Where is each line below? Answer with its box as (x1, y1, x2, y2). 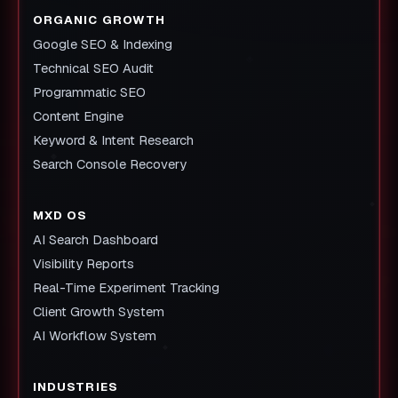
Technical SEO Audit (33, 60, 154, 77)
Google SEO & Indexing (33, 36, 172, 53)
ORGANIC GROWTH (33, 12, 166, 28)
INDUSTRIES (33, 378, 118, 395)
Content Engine (33, 107, 123, 125)
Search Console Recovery (33, 155, 187, 173)
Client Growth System (33, 303, 164, 321)
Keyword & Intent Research (33, 131, 194, 149)
